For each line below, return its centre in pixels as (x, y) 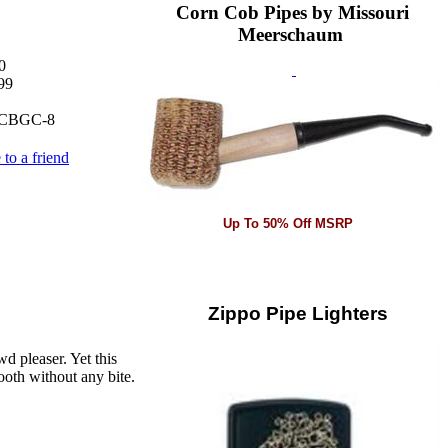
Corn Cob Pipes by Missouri (292, 12)
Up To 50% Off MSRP (288, 223)
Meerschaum (290, 34)
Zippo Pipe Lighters (290, 313)
